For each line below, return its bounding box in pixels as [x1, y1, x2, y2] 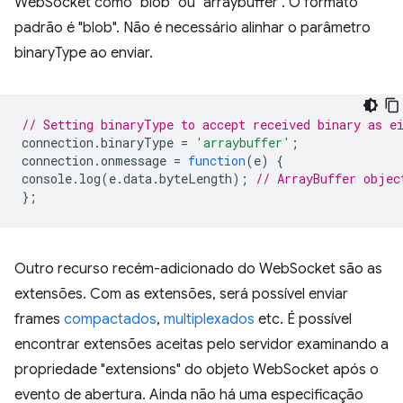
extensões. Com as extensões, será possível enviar [14, 285, 348, 303]
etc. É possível [255, 310, 352, 328]
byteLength [159, 170, 232, 187]
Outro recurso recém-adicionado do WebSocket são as [14, 260, 382, 278]
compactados [64, 310, 157, 328]
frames [14, 310, 64, 328]
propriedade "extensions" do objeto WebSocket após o [14, 361, 379, 379]
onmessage [101, 152, 166, 169]
